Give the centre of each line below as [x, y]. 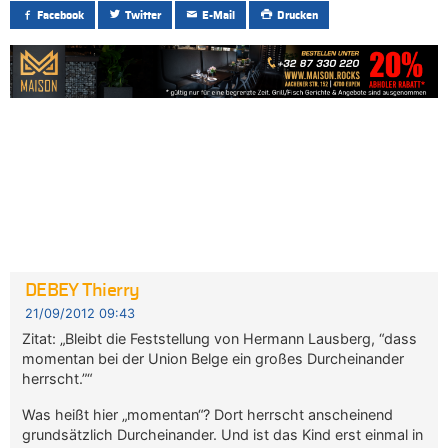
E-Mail [219, 16]
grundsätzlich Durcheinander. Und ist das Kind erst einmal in [223, 435]
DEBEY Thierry [82, 291]
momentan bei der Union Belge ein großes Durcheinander [213, 359]
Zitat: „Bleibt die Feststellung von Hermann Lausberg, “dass [220, 339]
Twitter [143, 16]
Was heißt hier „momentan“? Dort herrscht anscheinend [208, 415]
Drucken [297, 16]
